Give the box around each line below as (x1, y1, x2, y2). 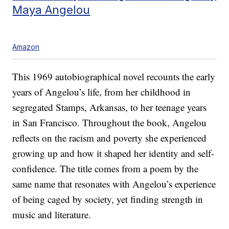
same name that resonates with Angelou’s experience (12, 177, 216, 191)
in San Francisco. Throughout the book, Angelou (12, 116, 207, 129)
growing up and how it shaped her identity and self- (12, 147, 215, 160)
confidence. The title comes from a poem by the (12, 162, 199, 175)
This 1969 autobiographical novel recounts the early (12, 70, 216, 83)
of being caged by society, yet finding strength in (12, 193, 203, 206)
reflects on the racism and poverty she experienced (12, 131, 207, 145)
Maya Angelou (12, 3, 90, 17)
